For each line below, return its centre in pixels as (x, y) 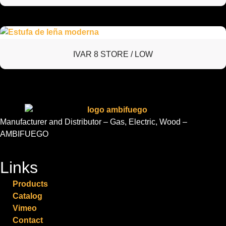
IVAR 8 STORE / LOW (113, 54)
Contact (28, 220)
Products (30, 184)
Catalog (27, 196)
